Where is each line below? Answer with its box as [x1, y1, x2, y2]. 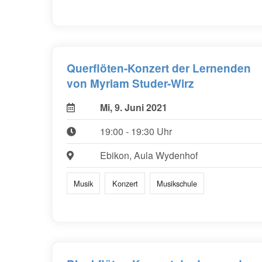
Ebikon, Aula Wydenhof [99, 149, 198, 163]
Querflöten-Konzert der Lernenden [67, 60, 251, 77]
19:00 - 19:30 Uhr [99, 125, 172, 139]
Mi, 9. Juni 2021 [99, 101, 167, 115]
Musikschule [156, 177, 197, 189]
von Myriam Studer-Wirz [67, 75, 194, 92]
